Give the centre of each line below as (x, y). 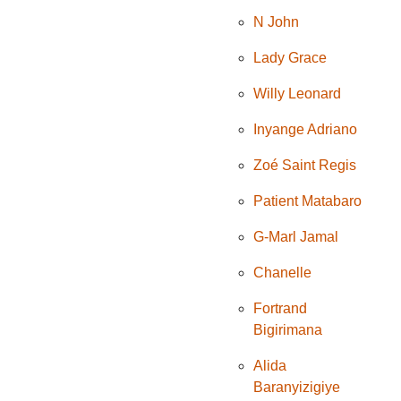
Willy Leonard (298, 94)
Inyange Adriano (306, 130)
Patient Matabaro (308, 201)
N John (277, 22)
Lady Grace (290, 58)
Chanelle (283, 273)
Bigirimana (288, 330)
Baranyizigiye (297, 388)
